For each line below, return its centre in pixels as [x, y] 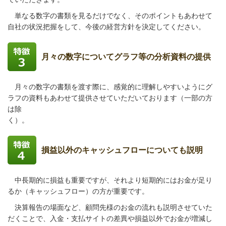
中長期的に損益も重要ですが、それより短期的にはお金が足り [110, 180]
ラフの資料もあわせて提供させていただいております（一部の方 [110, 98]
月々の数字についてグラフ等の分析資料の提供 [126, 57]
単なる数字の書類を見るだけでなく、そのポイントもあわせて [110, 16]
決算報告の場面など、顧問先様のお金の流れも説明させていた [110, 207]
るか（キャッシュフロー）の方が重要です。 [78, 191]
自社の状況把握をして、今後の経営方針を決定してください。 [106, 27]
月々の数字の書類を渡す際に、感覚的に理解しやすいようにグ [110, 87]
